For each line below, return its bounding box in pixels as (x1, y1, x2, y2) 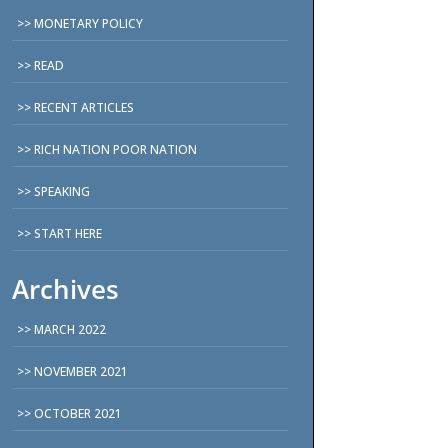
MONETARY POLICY (34, 14, 144, 32)
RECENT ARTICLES (34, 98, 135, 116)
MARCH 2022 (34, 320, 107, 338)
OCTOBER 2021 (34, 404, 123, 422)
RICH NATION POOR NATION (34, 140, 198, 158)
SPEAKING (34, 182, 91, 200)
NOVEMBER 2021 (34, 362, 129, 380)
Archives (12, 270, 120, 307)
